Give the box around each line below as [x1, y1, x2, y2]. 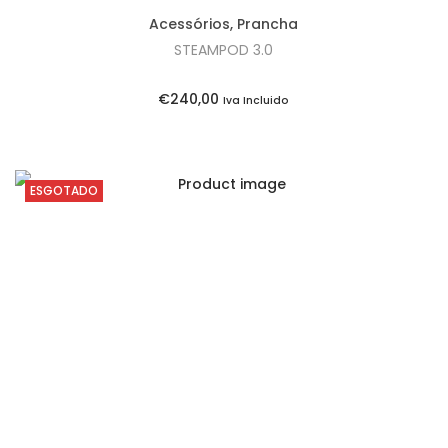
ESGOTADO [30, 182, 98, 200]
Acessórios [149, 14, 231, 35]
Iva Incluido [223, 93, 290, 109]
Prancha [237, 14, 299, 35]
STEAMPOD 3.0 [174, 40, 274, 61]
